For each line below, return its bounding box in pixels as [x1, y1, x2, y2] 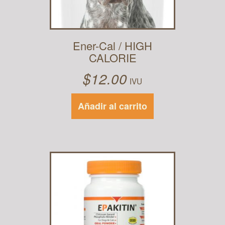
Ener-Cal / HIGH [73, 38, 152, 53]
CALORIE [88, 50, 137, 65]
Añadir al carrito [78, 99, 147, 113]
